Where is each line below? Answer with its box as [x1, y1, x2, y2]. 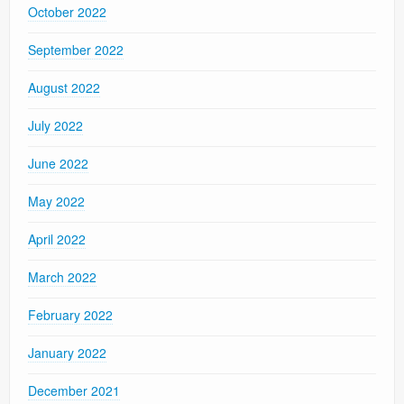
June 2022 [28, 154, 88, 173]
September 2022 [28, 41, 124, 60]
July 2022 [28, 116, 83, 135]
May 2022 [28, 192, 85, 211]
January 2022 [28, 344, 106, 363]
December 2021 [28, 381, 120, 400]
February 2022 [28, 306, 113, 325]
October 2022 [28, 3, 106, 22]
